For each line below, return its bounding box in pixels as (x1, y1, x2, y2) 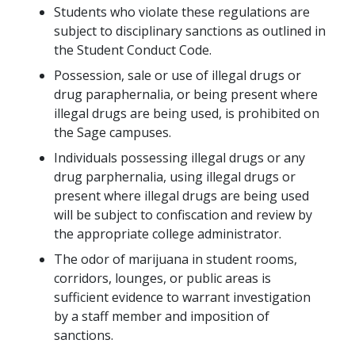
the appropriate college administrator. (54, 225, 281, 243)
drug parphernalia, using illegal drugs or (54, 168, 296, 186)
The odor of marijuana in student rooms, (54, 250, 297, 269)
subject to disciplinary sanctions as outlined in (54, 22, 326, 40)
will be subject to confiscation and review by (54, 206, 312, 224)
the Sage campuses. (54, 124, 171, 142)
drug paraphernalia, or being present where (54, 86, 318, 104)
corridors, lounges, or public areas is (54, 269, 271, 288)
